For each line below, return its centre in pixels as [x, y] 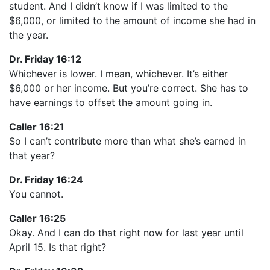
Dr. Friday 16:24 [46, 180]
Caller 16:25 [37, 218]
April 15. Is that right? [58, 247]
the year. [29, 35]
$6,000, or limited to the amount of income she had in [132, 20]
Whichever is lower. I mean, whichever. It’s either [118, 74]
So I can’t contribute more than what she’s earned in [127, 141]
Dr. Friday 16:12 [45, 59]
